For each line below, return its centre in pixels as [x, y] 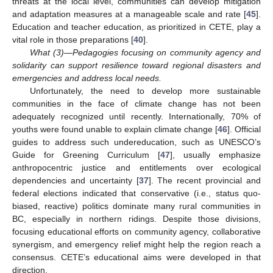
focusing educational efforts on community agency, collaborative [136, 232]
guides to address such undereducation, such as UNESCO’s [136, 142]
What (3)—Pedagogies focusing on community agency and [145, 53]
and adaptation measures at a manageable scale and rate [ [129, 14]
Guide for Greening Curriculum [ [86, 155]
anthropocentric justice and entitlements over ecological [136, 168]
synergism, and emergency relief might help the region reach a [136, 245]
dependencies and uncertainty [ [76, 181]
